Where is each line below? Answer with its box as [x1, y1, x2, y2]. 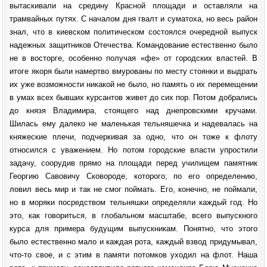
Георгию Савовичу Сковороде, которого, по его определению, [10, 171, 257, 181]
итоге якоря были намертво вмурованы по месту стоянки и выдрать [10, 66, 257, 76]
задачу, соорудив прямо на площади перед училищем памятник [10, 158, 257, 167]
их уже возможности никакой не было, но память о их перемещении [10, 79, 257, 89]
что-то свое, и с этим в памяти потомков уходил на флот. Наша [10, 250, 257, 259]
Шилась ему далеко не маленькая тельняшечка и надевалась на [10, 119, 257, 128]
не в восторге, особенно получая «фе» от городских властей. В [10, 53, 257, 63]
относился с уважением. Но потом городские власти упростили [10, 145, 257, 154]
